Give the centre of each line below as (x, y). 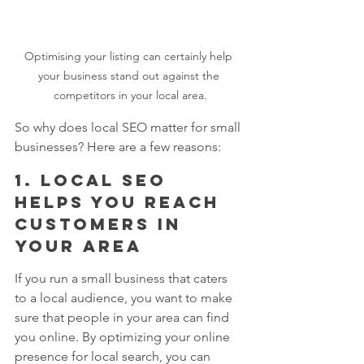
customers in (102, 223)
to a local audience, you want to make (125, 297)
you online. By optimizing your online (124, 336)
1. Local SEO (94, 180)
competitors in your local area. (130, 95)
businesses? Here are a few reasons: (118, 146)
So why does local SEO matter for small (129, 127)
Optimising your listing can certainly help (130, 56)
